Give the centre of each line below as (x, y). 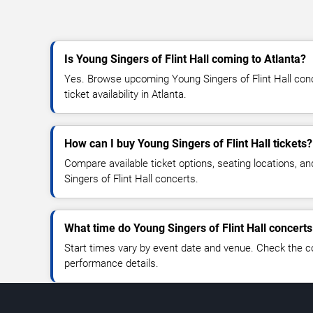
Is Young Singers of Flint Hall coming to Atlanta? (185, 59)
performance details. (111, 264)
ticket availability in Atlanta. (125, 95)
